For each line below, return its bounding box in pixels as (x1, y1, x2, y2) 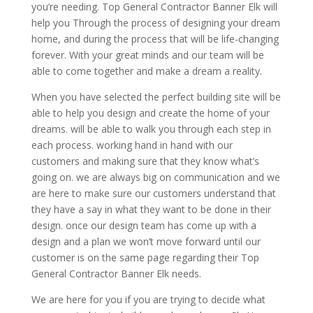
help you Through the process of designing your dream (31, 15, 280, 29)
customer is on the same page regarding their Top (31, 250, 259, 264)
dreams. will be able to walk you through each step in (31, 122, 271, 136)
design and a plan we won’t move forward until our (31, 234, 261, 248)
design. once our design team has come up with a (31, 218, 256, 232)
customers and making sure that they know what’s (31, 154, 259, 168)
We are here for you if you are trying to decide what (31, 292, 265, 306)
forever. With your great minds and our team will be (31, 48, 264, 61)
